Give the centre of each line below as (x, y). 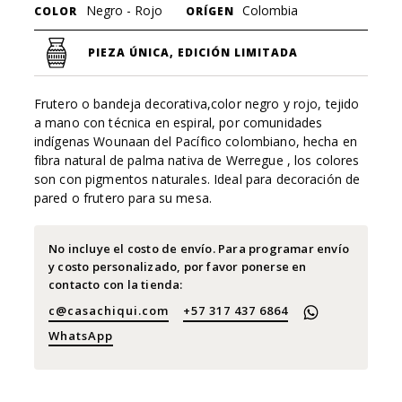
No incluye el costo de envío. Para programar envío (198, 249)
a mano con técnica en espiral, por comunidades (178, 123)
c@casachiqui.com (108, 311)
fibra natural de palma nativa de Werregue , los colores (197, 161)
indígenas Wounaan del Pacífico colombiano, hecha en (196, 142)
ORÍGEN (210, 11)
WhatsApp (80, 335)
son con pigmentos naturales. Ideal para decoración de (197, 179)
